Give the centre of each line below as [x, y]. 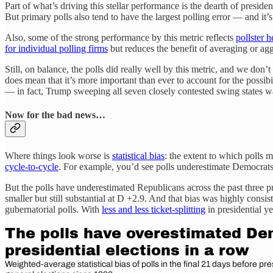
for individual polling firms [56, 49]
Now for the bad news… [55, 115]
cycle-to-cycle [32, 166]
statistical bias [138, 155]
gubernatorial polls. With [53, 209]
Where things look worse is [58, 155]
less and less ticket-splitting [154, 209]
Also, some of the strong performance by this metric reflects [120, 38]
